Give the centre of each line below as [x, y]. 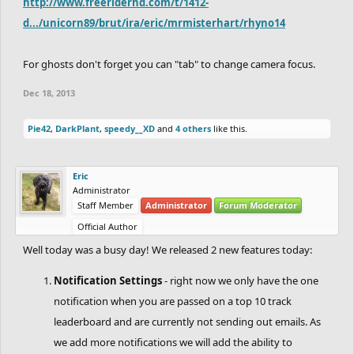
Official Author [107, 226]
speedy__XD [130, 128]
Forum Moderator [258, 205]
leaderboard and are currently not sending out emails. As [187, 321]
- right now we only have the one [240, 280]
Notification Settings [108, 280]
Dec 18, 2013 [49, 92]
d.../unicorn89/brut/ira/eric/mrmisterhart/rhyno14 [154, 23]
